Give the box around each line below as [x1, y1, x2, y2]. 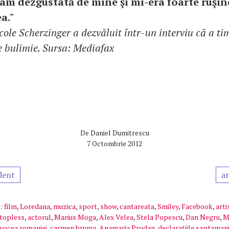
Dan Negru [186, 212, 220, 222]
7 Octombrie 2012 [87, 139, 142, 148]
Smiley [157, 201, 178, 211]
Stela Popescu [136, 212, 182, 222]
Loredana [20, 201, 50, 211]
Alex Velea [99, 212, 133, 222]
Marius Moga [54, 212, 96, 222]
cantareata [120, 201, 154, 211]
